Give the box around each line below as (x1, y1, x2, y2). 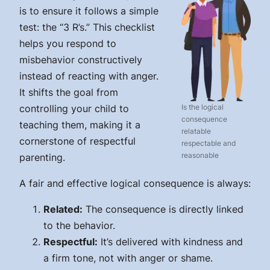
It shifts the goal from (19, 86, 118, 98)
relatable (181, 126, 211, 136)
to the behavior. (43, 219, 115, 231)
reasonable (181, 150, 219, 160)
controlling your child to (19, 102, 129, 115)
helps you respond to (19, 37, 116, 49)
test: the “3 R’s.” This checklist (19, 20, 155, 33)
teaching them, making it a (19, 118, 140, 131)
